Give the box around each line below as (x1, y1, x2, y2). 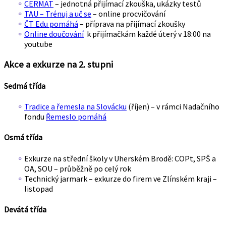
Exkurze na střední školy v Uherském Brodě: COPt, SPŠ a (24, 153, 216, 163)
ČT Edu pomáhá (24, 18, 78, 29)
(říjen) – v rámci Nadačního (127, 101, 219, 112)
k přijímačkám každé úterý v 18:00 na (84, 28, 211, 39)
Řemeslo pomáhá (46, 111, 106, 122)
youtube (24, 38, 52, 49)
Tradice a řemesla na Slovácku (24, 101, 127, 112)
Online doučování (24, 28, 84, 39)
